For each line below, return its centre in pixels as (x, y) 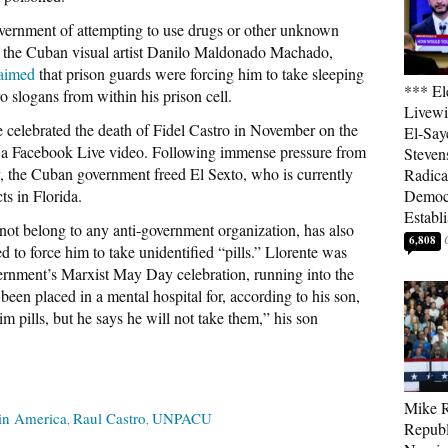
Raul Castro (109, 418)
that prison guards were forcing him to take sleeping (199, 73)
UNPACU (182, 418)
